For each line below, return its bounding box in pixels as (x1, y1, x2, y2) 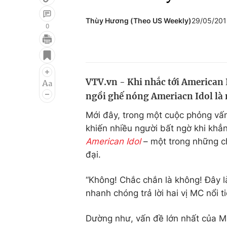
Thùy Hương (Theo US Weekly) (86, 16, 192, 25)
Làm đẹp (141, 83, 177, 93)
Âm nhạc (16, 83, 52, 93)
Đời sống (141, 44, 177, 54)
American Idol (86, 136, 141, 146)
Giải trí (16, 44, 43, 54)
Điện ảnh (16, 63, 52, 73)
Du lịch (141, 63, 168, 73)
